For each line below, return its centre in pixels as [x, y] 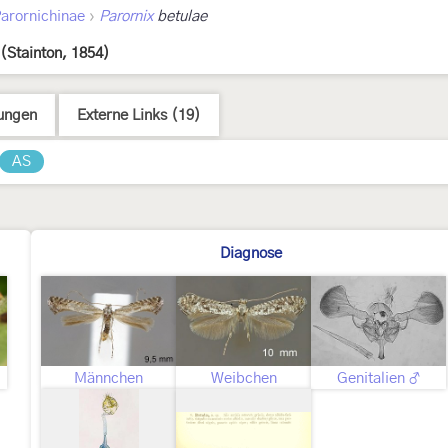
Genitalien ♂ [378, 378]
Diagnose [250, 253]
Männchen [108, 378]
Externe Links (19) [139, 115]
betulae [180, 16]
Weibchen [243, 378]
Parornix [126, 16]
